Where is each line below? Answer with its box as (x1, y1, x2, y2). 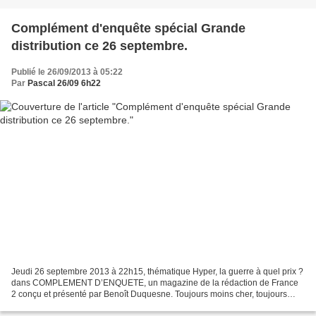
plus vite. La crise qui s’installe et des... (11, 300, 159, 311)
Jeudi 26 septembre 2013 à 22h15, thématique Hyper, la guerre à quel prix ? (11, 267, 303, 277)
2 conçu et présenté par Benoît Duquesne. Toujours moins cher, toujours (11, 289, 287, 300)
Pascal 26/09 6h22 (28, 78, 101, 88)
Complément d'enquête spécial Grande (11, 20, 245, 35)
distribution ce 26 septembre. (11, 38, 188, 53)
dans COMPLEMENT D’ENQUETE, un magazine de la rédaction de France (11, 278, 298, 288)
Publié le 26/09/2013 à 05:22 (11, 66, 123, 77)
